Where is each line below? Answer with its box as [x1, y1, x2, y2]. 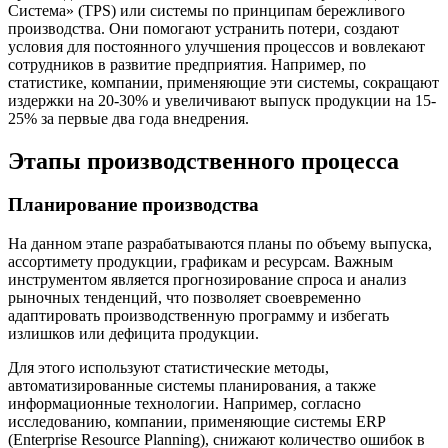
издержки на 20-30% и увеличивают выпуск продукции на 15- [8, 91, 436, 109]
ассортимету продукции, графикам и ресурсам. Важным [8, 253, 393, 271]
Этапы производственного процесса [8, 147, 399, 174]
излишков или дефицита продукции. [8, 325, 259, 343]
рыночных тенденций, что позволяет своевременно [8, 289, 361, 307]
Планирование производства [8, 194, 259, 216]
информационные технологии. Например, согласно [8, 395, 361, 413]
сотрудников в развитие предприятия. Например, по [8, 55, 366, 73]
